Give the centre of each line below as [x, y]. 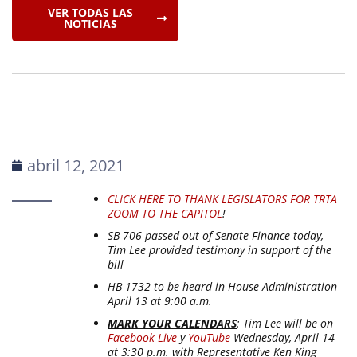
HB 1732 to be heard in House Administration [223, 286]
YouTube [210, 337]
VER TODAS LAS [90, 12]
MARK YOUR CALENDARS [173, 323]
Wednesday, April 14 [283, 337]
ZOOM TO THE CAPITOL [165, 213]
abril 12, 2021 [76, 165]
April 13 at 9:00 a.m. [160, 301]
